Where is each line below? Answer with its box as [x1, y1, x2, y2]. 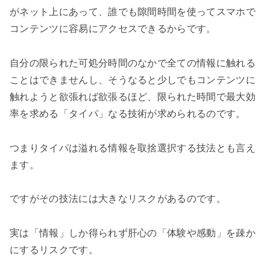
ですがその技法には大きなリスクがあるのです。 [10, 193, 227, 204]
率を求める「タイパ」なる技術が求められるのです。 [10, 108, 246, 119]
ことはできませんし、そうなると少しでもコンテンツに [10, 74, 256, 85]
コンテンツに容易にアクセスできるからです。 [10, 23, 216, 34]
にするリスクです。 [10, 245, 98, 256]
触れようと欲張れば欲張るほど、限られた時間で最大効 [10, 91, 256, 102]
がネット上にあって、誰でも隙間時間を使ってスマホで [10, 6, 256, 17]
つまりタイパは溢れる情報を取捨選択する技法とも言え [10, 142, 256, 153]
